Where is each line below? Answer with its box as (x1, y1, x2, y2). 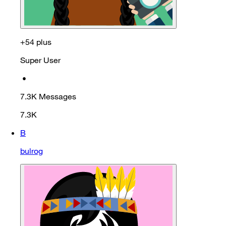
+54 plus (20, 36, 51, 47)
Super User (20, 54, 61, 65)
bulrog (20, 145, 43, 156)
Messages (39, 91, 76, 101)
